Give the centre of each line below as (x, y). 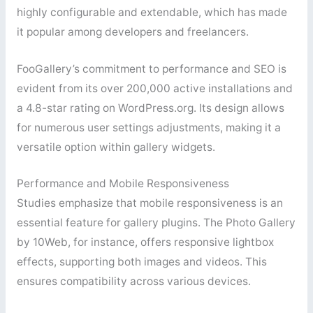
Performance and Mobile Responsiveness (123, 184)
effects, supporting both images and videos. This (141, 262)
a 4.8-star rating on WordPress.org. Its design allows (150, 108)
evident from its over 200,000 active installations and (154, 88)
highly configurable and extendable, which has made (152, 12)
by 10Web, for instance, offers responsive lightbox (145, 242)
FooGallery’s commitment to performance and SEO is (151, 68)
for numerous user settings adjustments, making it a (148, 127)
